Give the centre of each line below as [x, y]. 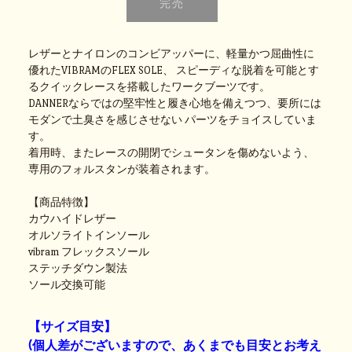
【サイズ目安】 [73, 326]
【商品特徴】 [62, 202]
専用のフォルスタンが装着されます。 [122, 169]
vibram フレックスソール [89, 251]
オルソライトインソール [89, 235]
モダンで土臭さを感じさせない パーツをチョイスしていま [173, 119]
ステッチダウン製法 [78, 268]
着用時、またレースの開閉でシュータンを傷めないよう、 [172, 152]
